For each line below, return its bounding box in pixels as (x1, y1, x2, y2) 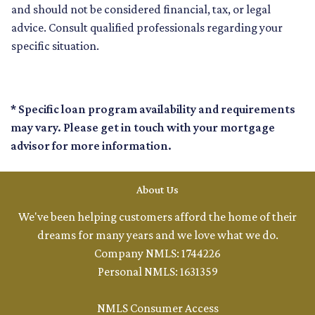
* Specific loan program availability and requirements (11, 102, 295, 117)
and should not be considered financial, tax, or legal (11, 2, 271, 17)
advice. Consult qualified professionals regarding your (11, 20, 283, 35)
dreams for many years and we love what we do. (37, 228, 278, 243)
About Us (136, 184, 179, 196)
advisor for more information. (11, 139, 172, 153)
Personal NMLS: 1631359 (97, 264, 218, 279)
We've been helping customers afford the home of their (18, 210, 297, 224)
